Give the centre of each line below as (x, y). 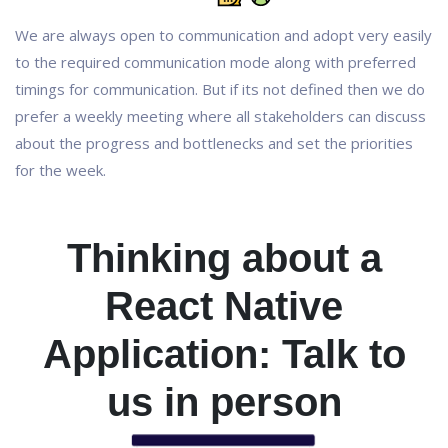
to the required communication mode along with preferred (215, 62)
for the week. (60, 170)
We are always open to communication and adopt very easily (223, 35)
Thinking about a (224, 258)
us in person (224, 402)
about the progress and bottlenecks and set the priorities (214, 143)
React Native (224, 306)
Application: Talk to (224, 354)
